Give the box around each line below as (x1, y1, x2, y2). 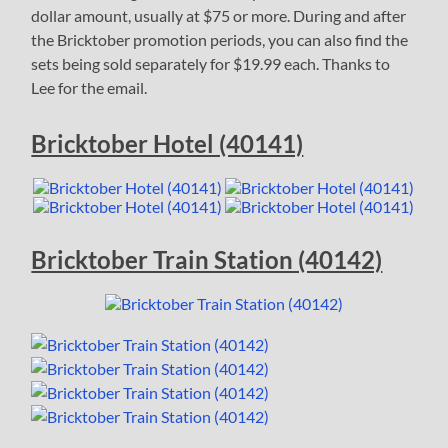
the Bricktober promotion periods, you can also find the (31, 30, 409, 50)
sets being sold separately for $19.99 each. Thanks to (31, 54, 391, 74)
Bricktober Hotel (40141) (31, 129, 304, 159)
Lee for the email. (31, 78, 148, 98)
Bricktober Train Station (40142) (31, 245, 383, 275)
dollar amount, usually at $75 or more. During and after (31, 6, 407, 26)
